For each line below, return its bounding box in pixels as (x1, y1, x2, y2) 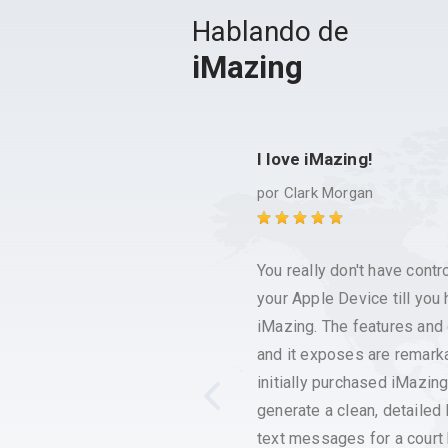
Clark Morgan (283, 184, 374, 202)
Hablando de (192, 15, 349, 48)
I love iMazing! (257, 149, 373, 169)
